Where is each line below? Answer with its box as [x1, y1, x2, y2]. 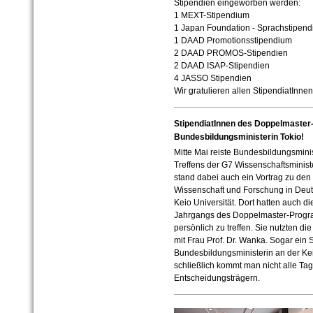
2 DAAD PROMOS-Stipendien [173, 48, 288, 59]
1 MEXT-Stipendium [173, 10, 249, 21]
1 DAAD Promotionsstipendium [173, 36, 292, 46]
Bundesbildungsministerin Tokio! [173, 132, 304, 143]
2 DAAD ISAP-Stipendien [173, 61, 270, 71]
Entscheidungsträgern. [173, 273, 260, 284]
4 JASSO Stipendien [173, 73, 252, 84]
